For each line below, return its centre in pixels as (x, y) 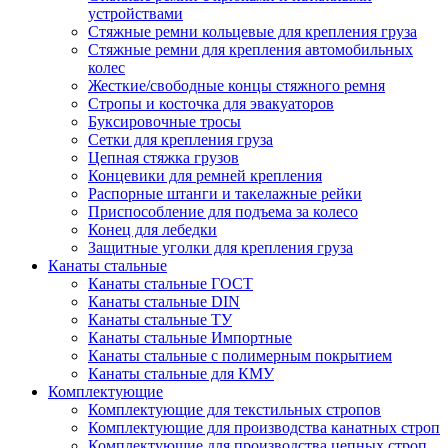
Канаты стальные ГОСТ (170, 283)
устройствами (135, 13)
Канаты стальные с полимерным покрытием (240, 355)
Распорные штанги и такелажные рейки (225, 193)
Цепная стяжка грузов (163, 157)
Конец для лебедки (152, 229)
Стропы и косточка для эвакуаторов (211, 103)
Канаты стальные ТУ (160, 319)
